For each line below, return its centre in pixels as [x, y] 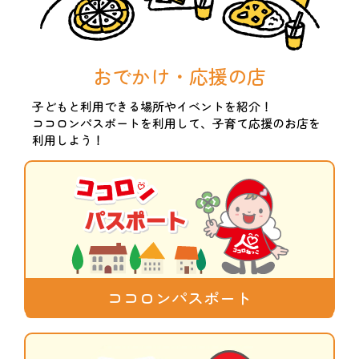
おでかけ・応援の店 [179, 75]
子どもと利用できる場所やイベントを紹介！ [152, 106]
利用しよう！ [68, 139]
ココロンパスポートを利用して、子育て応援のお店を [176, 123]
